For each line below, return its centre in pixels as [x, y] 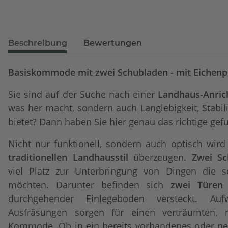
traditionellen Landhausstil [68, 157]
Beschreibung [38, 43]
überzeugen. [160, 157]
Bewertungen [113, 43]
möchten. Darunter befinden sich [90, 185]
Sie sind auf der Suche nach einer [83, 94]
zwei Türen [197, 185]
